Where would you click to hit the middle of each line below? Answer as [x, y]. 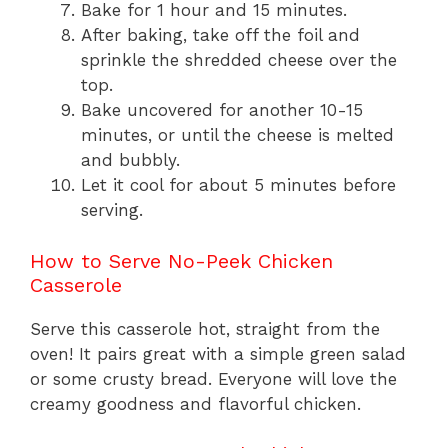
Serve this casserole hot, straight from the [205, 328]
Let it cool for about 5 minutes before [238, 185]
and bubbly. [130, 160]
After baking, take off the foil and [220, 35]
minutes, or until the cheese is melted [237, 135]
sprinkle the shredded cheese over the [239, 60]
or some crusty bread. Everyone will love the [213, 378]
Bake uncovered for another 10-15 [222, 110]
